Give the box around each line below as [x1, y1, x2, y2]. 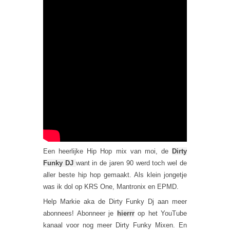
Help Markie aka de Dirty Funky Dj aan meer [43, 198, 187, 206]
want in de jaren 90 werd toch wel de [75, 159, 187, 167]
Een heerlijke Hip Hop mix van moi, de [43, 147, 172, 155]
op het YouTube [134, 209, 187, 218]
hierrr [117, 209, 135, 218]
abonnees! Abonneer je [43, 209, 117, 218]
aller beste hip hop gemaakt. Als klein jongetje [43, 170, 187, 179]
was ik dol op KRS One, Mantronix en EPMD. [43, 182, 179, 190]
